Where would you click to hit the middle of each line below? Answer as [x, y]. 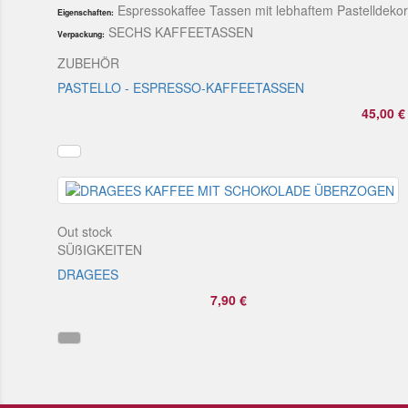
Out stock [85, 231]
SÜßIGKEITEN [100, 249]
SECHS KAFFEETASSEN [181, 31]
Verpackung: [82, 34]
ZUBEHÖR [89, 62]
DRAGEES [88, 274]
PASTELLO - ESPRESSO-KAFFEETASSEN [181, 87]
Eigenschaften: [86, 12]
